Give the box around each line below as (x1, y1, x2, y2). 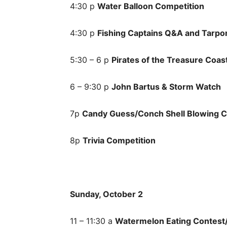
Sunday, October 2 (70, 189, 143, 199)
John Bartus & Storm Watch (111, 82, 221, 92)
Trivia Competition (83, 135, 156, 145)
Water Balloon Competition (97, 1, 204, 11)
